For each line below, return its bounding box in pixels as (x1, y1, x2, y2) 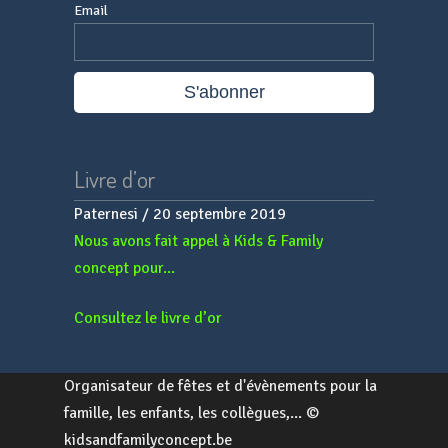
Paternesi (74, 203, 138, 224)
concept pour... (74, 257, 175, 278)
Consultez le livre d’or (74, 307, 222, 328)
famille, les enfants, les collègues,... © (64, 403, 319, 424)
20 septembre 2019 (153, 203, 286, 224)
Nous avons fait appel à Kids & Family (74, 230, 323, 251)
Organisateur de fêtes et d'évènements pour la (64, 376, 377, 397)
